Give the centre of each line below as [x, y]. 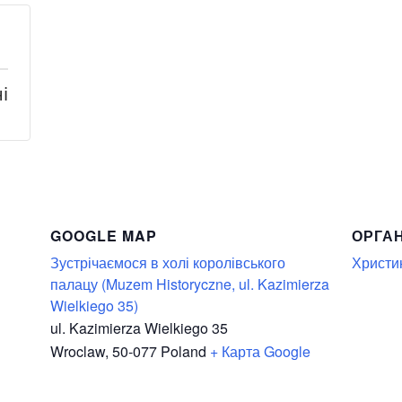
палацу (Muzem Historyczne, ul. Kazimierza [190, 284]
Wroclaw [78, 351]
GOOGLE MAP [104, 236]
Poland [184, 351]
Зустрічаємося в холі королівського [168, 262]
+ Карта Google [260, 351]
